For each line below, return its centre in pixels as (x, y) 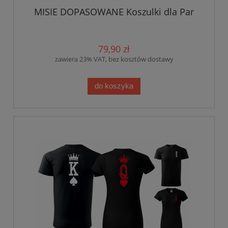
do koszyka (114, 86)
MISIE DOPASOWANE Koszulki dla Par (114, 11)
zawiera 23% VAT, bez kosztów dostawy (114, 59)
